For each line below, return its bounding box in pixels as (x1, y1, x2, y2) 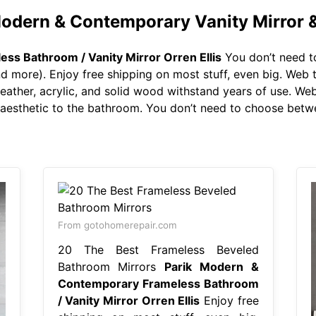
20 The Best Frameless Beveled (57, 242, 259, 257)
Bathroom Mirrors (57, 259, 164, 274)
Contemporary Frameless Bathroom (57, 276, 259, 291)
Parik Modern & (164, 259, 259, 274)
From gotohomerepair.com (57, 219, 177, 231)
